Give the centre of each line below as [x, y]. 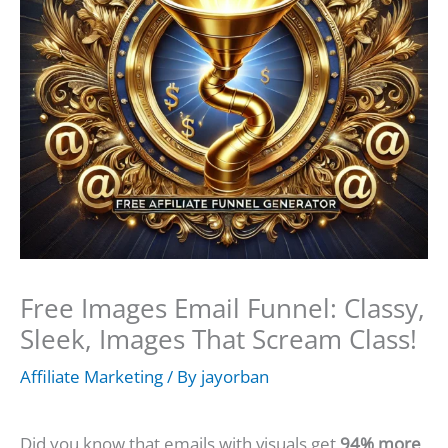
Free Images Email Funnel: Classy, [222, 308]
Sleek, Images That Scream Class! [218, 339]
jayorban [235, 377]
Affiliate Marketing [91, 377]
